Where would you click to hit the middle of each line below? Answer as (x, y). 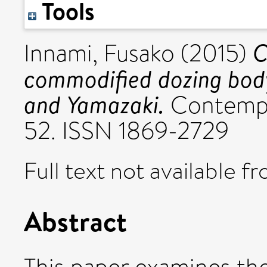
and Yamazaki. (94, 104)
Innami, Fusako (99, 53)
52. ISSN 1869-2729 (126, 131)
